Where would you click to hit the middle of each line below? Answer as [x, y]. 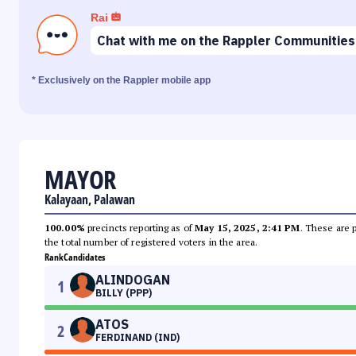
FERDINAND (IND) [137, 338]
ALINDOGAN [133, 280]
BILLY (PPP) [124, 293]
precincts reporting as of [140, 228]
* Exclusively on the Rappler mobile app [121, 81]
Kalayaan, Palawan [90, 200]
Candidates [84, 257]
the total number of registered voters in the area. [151, 242]
